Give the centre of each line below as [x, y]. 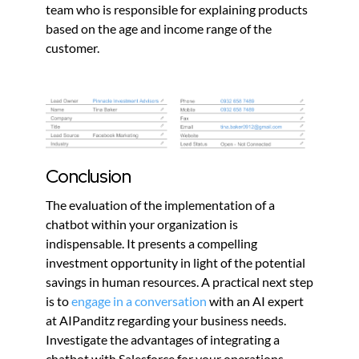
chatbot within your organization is [141, 224]
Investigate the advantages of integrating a [162, 340]
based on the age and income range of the [158, 28]
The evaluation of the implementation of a [160, 205]
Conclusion [88, 177]
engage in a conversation [139, 301]
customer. [72, 47]
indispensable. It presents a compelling [151, 244]
